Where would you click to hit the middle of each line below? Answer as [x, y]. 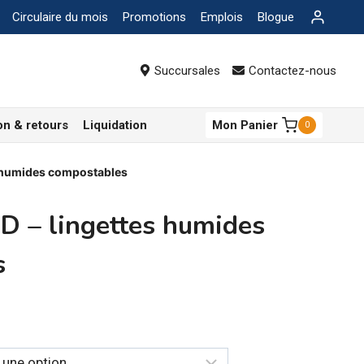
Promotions [154, 17]
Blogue [275, 17]
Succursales [187, 71]
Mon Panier [245, 125]
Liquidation [115, 125]
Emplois [221, 17]
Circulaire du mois [60, 17]
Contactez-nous [292, 71]
